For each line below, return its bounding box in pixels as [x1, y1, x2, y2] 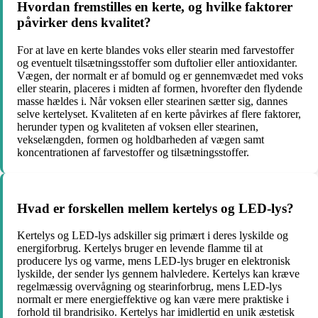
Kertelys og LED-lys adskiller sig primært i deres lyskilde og [17, 229, 288, 242]
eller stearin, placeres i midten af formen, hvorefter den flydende [17, 82, 302, 94]
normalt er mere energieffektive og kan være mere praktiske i [17, 293, 289, 306]
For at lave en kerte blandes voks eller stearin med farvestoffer [17, 43, 294, 56]
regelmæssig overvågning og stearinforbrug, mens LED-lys [17, 280, 282, 293]
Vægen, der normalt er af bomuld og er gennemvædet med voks [17, 69, 303, 82]
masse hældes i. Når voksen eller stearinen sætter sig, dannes [17, 94, 287, 107]
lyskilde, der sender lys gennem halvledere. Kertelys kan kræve [17, 268, 300, 280]
